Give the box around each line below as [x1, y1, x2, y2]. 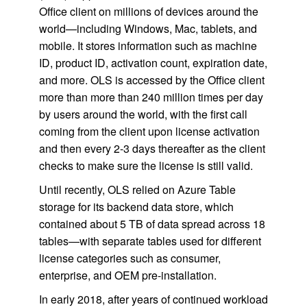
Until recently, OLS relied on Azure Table [38, 182, 236, 197]
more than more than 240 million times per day [38, 89, 263, 105]
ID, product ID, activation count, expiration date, [38, 55, 267, 71]
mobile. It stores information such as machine [38, 38, 257, 53]
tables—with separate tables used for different [38, 233, 261, 249]
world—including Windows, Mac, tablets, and [38, 21, 257, 36]
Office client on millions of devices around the [38, 3, 258, 19]
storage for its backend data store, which [38, 199, 234, 214]
